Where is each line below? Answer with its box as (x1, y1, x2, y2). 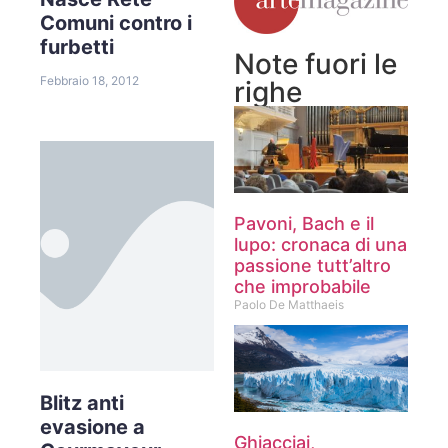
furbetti (40, 34, 114, 59)
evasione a (40, 414, 145, 439)
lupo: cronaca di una (234, 233, 407, 255)
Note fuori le (234, 46, 397, 81)
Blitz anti (40, 390, 124, 415)
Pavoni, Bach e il (234, 212, 374, 234)
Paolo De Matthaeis (234, 296, 344, 312)
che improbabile (234, 275, 371, 297)
